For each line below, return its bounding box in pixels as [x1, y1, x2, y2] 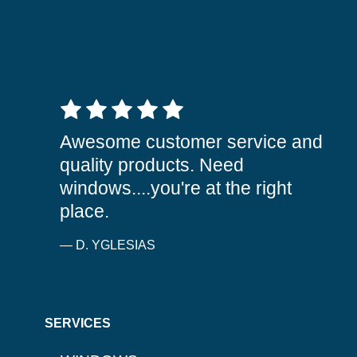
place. [60, 201, 109, 222]
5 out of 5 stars [59, 99, 141, 113]
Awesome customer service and [60, 131, 323, 153]
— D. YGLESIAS [60, 238, 155, 253]
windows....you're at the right [60, 178, 292, 199]
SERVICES [44, 316, 111, 331]
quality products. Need [60, 155, 244, 176]
